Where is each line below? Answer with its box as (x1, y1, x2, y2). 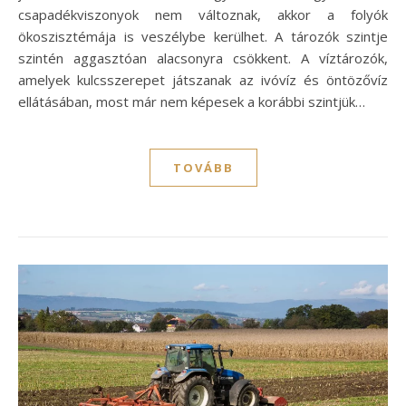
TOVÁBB (172, 159, 234, 177)
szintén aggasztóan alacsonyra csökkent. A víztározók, (18, 49, 388, 68)
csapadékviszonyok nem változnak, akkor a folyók (18, 5, 388, 24)
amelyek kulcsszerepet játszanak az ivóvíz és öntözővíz (18, 71, 388, 90)
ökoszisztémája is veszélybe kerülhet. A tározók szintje (18, 27, 388, 46)
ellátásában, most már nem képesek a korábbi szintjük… (18, 92, 365, 111)
